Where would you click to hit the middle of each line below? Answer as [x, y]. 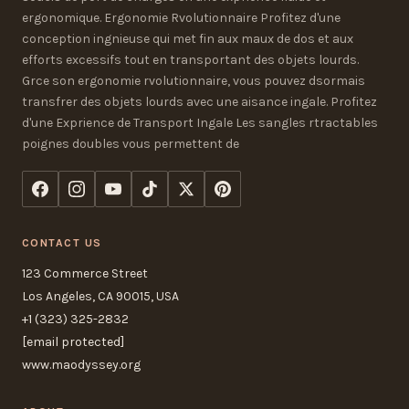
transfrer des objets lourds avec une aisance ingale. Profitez [199, 102]
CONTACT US [62, 243]
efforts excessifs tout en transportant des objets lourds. [190, 60]
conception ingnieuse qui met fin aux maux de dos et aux [188, 39]
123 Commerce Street [85, 274]
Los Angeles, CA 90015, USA [100, 297]
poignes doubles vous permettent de [131, 144]
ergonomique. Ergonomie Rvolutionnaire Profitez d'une [181, 18]
